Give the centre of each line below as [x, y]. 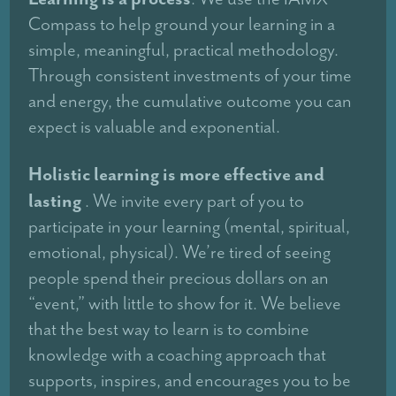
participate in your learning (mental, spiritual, [190, 227]
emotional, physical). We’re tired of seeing [180, 252]
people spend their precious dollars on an [179, 278]
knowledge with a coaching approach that [178, 355]
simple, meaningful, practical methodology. [184, 50]
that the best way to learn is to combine [169, 329]
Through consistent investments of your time [190, 76]
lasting [57, 201]
